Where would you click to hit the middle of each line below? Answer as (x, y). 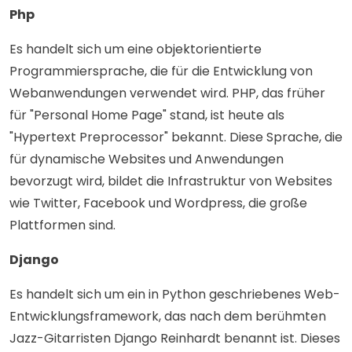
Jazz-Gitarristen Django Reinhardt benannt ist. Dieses (175, 338)
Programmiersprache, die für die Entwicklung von (161, 71)
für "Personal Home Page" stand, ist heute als (147, 115)
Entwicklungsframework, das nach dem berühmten (168, 316)
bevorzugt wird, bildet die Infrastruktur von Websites (171, 181)
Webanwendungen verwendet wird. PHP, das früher (167, 93)
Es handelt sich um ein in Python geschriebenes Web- (175, 294)
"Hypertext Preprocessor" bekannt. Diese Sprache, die (176, 137)
